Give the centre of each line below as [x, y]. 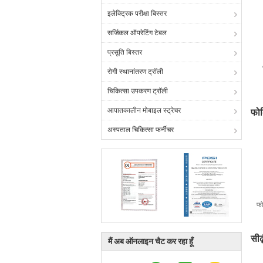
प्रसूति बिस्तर [125, 52]
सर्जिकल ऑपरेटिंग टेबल [137, 33]
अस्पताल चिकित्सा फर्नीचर [141, 130]
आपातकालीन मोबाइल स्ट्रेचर [144, 110]
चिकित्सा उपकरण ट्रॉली [138, 91]
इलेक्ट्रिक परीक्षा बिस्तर [137, 14]
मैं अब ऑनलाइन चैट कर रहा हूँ [151, 241]
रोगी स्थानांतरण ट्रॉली [135, 72]
